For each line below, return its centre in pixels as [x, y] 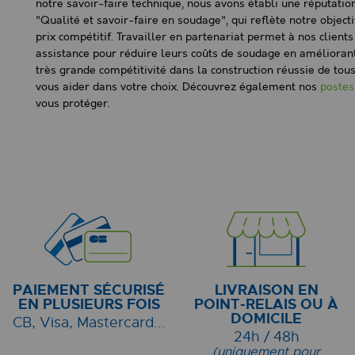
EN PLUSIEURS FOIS [89, 305]
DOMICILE [266, 319]
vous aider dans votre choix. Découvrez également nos [178, 88]
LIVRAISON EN [266, 290]
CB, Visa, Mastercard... [89, 323]
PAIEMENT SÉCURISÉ [89, 290]
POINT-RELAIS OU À [266, 305]
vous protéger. [73, 104]
